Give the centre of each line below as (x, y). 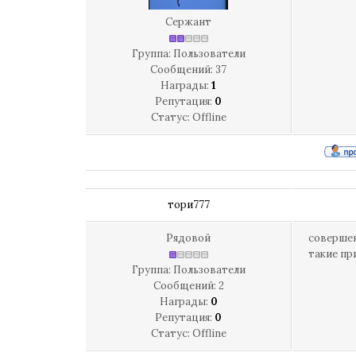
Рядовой (188, 238)
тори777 (189, 205)
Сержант (188, 22)
